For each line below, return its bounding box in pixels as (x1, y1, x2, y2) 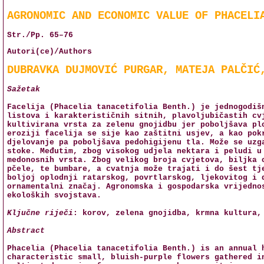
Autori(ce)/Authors (7, 47, 92, 56)
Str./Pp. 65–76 (7, 30, 73, 39)
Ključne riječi (7, 208, 73, 217)
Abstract (7, 226, 45, 235)
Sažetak (7, 84, 40, 94)
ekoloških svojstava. (7, 190, 101, 200)
